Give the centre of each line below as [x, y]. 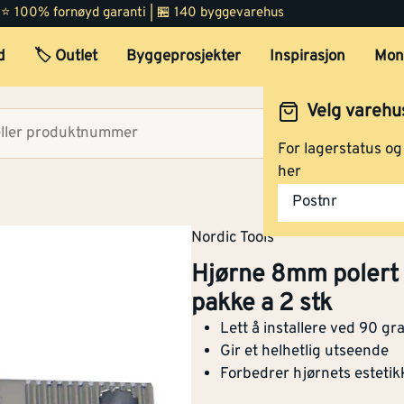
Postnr [315, 202]
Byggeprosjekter [183, 57]
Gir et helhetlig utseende [304, 351]
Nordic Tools [233, 238]
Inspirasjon [307, 57]
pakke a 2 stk [262, 303]
